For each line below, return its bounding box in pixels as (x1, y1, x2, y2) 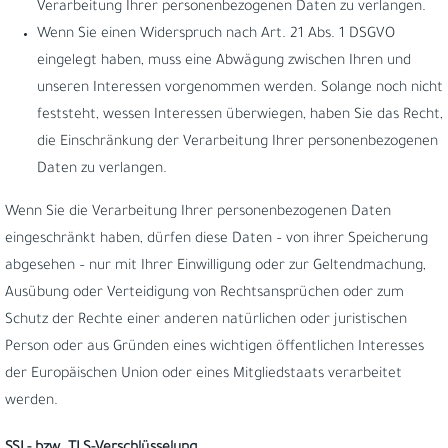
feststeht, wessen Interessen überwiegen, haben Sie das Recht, (37, 108, 443, 124)
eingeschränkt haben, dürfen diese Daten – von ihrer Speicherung (5, 232, 428, 248)
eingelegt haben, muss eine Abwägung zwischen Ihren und (37, 54, 411, 70)
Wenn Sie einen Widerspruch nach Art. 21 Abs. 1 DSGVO (37, 27, 395, 43)
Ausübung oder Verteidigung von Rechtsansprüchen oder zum (5, 286, 404, 302)
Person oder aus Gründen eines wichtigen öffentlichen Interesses (5, 340, 424, 356)
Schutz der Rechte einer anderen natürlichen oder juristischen (5, 313, 407, 329)
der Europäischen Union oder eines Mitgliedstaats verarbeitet (5, 367, 402, 383)
